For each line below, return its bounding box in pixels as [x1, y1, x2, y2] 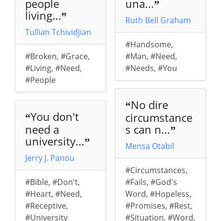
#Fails [125, 177, 147, 188]
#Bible [25, 177, 48, 188]
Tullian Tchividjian [25, 27, 91, 38]
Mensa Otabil [125, 141, 174, 152]
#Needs [125, 63, 154, 74]
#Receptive [25, 200, 66, 212]
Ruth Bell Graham [125, 15, 191, 26]
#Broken [25, 51, 57, 62]
